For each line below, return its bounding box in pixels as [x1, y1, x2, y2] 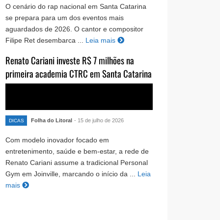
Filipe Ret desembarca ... [5, 36, 83, 44]
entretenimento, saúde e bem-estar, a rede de [5, 147, 149, 156]
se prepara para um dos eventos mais [5, 13, 124, 22]
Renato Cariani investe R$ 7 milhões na [5, 53, 134, 67]
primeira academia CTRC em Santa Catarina [5, 66, 152, 80]
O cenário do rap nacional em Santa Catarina [5, 2, 146, 10]
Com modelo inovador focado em [5, 136, 109, 144]
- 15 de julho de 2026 [74, 117, 124, 124]
